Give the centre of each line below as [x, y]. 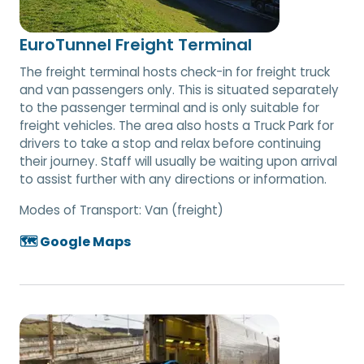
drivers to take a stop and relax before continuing [170, 143]
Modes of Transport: [82, 210]
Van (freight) [184, 210]
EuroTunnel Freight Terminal [136, 44]
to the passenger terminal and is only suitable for [169, 107]
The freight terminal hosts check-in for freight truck [175, 71]
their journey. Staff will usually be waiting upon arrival [178, 161]
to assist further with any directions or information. [173, 179]
